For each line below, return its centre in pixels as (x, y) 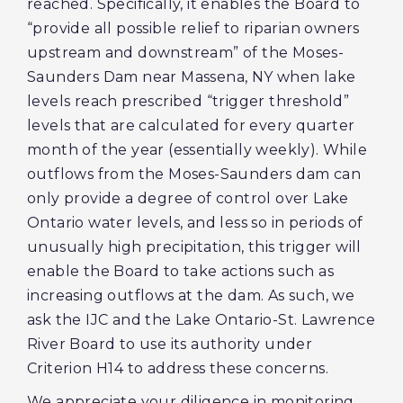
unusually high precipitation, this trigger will (194, 247)
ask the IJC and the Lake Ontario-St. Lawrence (201, 320)
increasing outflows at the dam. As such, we (191, 296)
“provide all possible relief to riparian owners (193, 28)
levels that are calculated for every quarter (191, 125)
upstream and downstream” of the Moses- (186, 53)
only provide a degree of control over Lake (188, 198)
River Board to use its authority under (170, 344)
